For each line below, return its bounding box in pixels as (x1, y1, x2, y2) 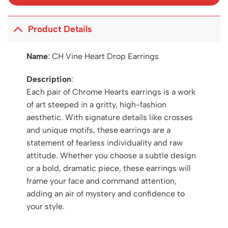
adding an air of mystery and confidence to (26, 189, 185, 199)
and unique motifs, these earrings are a (26, 125, 170, 135)
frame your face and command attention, (26, 176, 177, 186)
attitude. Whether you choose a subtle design (26, 151, 196, 161)
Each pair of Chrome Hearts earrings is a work (26, 87, 195, 97)
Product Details (28, 23, 93, 34)
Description (26, 74, 71, 84)
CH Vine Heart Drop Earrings (51, 51, 161, 61)
